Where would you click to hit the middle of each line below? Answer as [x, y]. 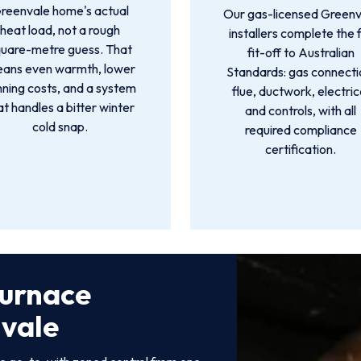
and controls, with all [301, 110]
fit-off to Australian [301, 52]
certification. [301, 149]
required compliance [301, 130]
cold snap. [60, 127]
